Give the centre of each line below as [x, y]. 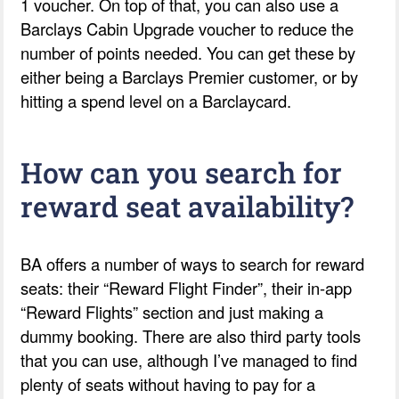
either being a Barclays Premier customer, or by [190, 76]
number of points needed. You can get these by [188, 52]
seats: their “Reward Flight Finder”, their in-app [187, 287]
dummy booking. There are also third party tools [191, 335]
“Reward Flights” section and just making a [172, 311]
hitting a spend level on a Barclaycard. [156, 100]
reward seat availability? [187, 206]
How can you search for [182, 172]
